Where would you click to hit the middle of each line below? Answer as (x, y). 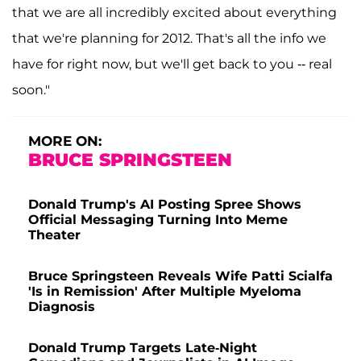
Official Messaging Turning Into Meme (158, 219)
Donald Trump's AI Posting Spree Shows (165, 204)
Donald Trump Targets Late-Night (143, 347)
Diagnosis (62, 306)
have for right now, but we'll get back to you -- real (172, 64)
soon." (33, 89)
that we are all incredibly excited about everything (174, 12)
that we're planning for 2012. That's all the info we (169, 38)
